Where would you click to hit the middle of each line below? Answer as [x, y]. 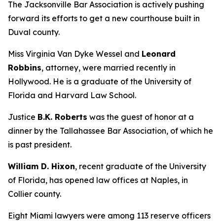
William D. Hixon [41, 166]
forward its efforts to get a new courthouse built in [104, 18]
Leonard [159, 54]
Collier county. [35, 194]
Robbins [25, 68]
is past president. [40, 145]
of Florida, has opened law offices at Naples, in [98, 180]
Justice [23, 117]
